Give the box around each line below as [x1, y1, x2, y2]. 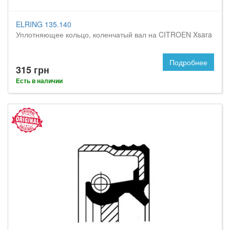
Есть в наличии [16, 76, 63, 85]
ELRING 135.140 [16, 19, 71, 29]
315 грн [16, 63, 49, 76]
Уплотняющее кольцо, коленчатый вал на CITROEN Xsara [16, 29, 212, 40]
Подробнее [169, 57, 207, 67]
